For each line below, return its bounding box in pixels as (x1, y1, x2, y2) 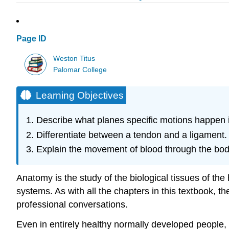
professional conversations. (16, 199, 128, 210)
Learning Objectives (36, 89, 124, 101)
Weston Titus (53, 54, 96, 62)
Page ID (16, 34, 47, 43)
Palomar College (53, 65, 107, 74)
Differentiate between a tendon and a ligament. (36, 129, 227, 140)
